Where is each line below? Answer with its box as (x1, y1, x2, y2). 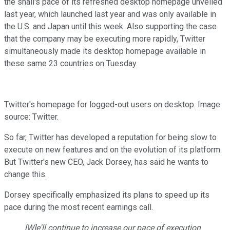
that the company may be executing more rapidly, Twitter (4, 33, 205, 44)
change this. (4, 169, 47, 179)
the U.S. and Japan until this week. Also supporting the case (4, 21, 217, 31)
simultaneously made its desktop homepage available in (4, 46, 206, 56)
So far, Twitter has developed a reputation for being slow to (4, 132, 217, 142)
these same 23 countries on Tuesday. (4, 58, 138, 68)
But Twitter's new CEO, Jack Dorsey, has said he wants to (4, 157, 208, 167)
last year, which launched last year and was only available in (4, 9, 216, 19)
